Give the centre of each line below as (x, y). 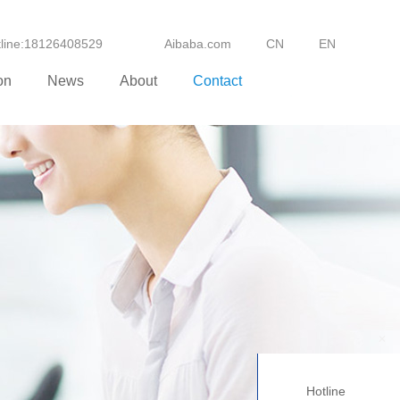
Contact (217, 81)
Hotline (326, 391)
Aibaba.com (198, 44)
